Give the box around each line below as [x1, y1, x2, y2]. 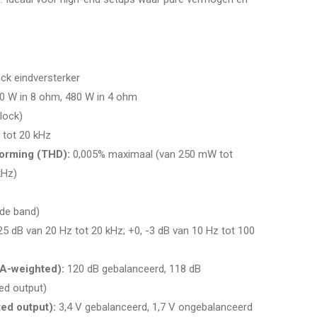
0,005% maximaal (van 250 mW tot [69, 147, 233, 161]
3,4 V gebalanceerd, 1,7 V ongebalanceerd [55, 300, 253, 313]
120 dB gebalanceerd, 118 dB [64, 262, 201, 275]
